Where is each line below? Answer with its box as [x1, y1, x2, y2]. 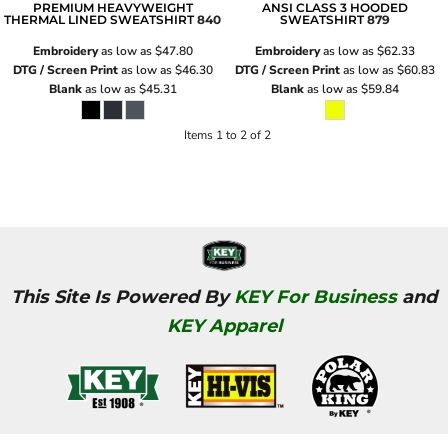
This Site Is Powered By [11, 286, 234, 309]
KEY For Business [234, 286, 397, 309]
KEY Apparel [166, 315, 282, 338]
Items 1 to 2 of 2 [184, 126, 272, 143]
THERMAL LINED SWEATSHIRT [4, 11, 195, 27]
